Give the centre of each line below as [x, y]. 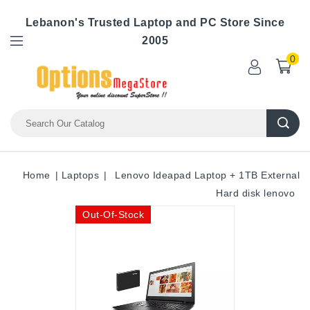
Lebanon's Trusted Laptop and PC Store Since [155, 22]
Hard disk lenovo [255, 193]
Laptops [80, 175]
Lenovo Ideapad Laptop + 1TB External [207, 175]
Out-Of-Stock [113, 215]
